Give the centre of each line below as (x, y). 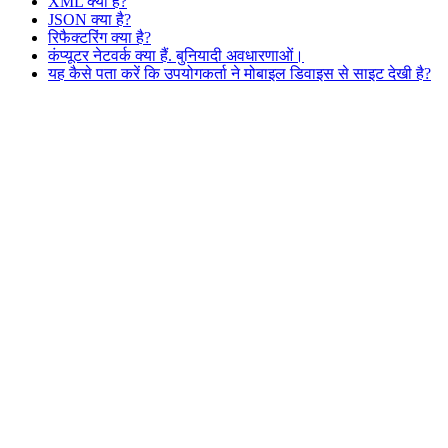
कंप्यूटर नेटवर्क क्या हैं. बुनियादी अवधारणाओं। (176, 55)
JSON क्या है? (89, 19)
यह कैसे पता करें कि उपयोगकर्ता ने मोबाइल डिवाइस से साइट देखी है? (239, 73)
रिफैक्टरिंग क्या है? (99, 37)
